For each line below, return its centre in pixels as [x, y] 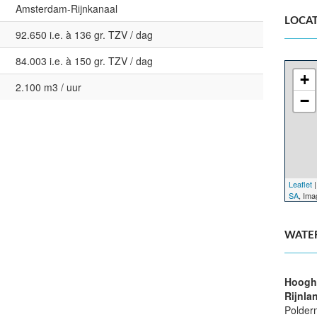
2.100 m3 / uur [48, 87]
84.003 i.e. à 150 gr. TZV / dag [84, 61]
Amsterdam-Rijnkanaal [67, 8]
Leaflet [301, 184]
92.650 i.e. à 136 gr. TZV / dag [84, 35]
